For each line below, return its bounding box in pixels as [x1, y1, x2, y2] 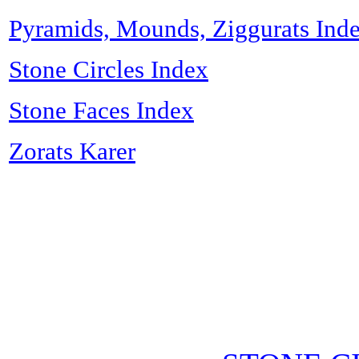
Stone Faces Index [9, 96, 194, 124]
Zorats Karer [9, 137, 135, 165]
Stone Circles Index [9, 55, 208, 83]
